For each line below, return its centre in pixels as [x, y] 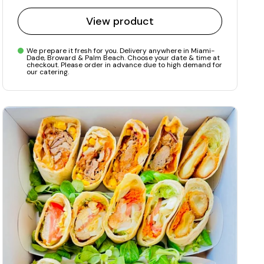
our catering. [48, 72]
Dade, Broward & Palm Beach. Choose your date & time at [123, 58]
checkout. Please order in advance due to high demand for [124, 65]
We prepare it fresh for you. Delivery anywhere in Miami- [121, 51]
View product [120, 22]
